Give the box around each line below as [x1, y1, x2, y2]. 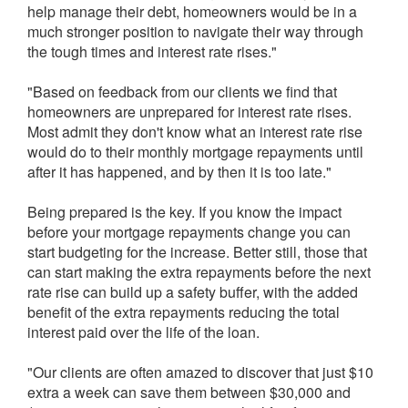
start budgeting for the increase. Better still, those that [27, 241, 367, 262]
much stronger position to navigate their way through [27, 21, 363, 42]
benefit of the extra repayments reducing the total [27, 301, 340, 322]
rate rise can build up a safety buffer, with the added [27, 281, 358, 302]
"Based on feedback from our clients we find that [27, 81, 337, 102]
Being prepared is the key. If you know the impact [27, 201, 342, 222]
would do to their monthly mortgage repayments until [27, 141, 363, 162]
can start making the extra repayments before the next [27, 261, 371, 282]
